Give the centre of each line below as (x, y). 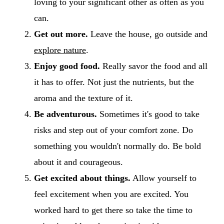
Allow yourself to (163, 178)
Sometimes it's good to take (148, 114)
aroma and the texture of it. (83, 98)
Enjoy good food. (67, 66)
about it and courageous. (78, 162)
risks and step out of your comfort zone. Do (113, 130)
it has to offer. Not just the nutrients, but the (114, 82)
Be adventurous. (65, 114)
